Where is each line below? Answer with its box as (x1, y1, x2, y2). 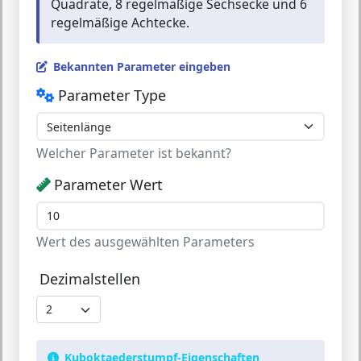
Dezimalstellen (39, 269, 140, 288)
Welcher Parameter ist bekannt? (36, 143, 231, 162)
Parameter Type (57, 85, 166, 105)
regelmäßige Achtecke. (51, 14, 189, 31)
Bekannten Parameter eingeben (53, 59, 230, 74)
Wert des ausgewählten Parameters (36, 233, 255, 251)
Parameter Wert (53, 174, 163, 194)
